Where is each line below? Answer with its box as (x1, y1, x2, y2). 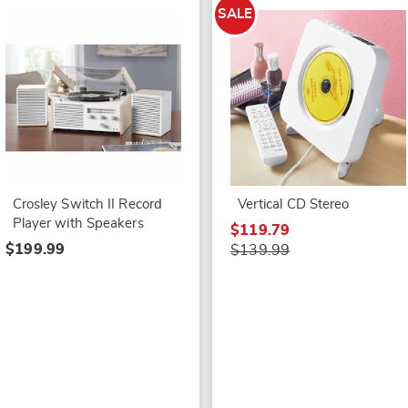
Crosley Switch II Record (12, 197, 163, 211)
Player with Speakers (12, 216, 144, 230)
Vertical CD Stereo (237, 197, 350, 211)
